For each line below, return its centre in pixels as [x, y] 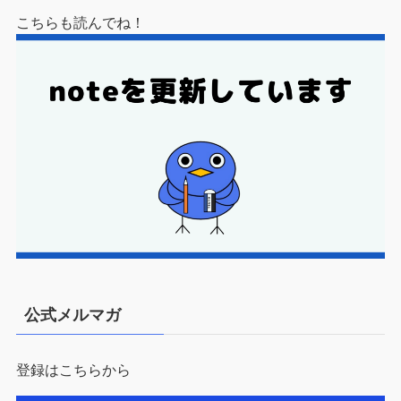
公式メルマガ [72, 315]
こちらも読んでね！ [80, 23]
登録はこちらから [73, 370]
